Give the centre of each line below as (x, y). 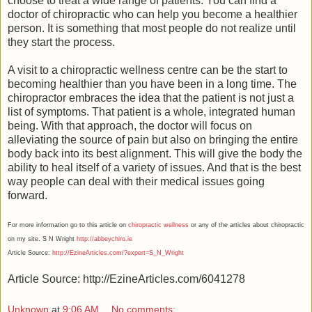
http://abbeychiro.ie (103, 239)
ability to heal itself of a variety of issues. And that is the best (154, 168)
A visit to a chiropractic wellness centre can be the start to (148, 70)
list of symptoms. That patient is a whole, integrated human (151, 112)
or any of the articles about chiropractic (247, 225)
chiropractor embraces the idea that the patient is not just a (151, 98)
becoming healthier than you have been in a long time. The (152, 84)
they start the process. (61, 42)
